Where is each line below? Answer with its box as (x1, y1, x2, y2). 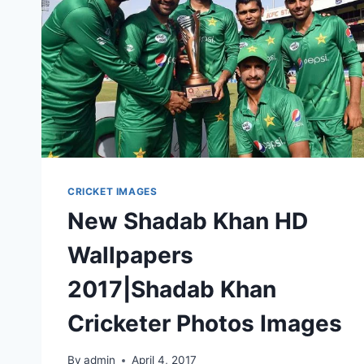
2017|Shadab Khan (67, 275, 276, 304)
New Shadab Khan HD (67, 207, 308, 236)
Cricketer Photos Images (67, 310, 342, 338)
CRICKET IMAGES (67, 185, 158, 198)
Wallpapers (67, 241, 193, 270)
